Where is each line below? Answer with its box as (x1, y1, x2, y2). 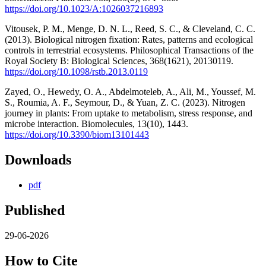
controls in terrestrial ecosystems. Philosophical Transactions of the (5, 45, 254, 56)
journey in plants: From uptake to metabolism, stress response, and (5, 108, 252, 119)
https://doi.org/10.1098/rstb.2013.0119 (5, 66, 148, 77)
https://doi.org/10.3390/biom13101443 (5, 129, 149, 140)
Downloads (5, 152, 71, 168)
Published (5, 202, 65, 218)
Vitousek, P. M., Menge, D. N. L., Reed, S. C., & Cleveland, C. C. (5, 24, 255, 34)
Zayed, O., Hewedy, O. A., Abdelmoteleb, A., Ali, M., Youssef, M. (5, 87, 256, 97)
